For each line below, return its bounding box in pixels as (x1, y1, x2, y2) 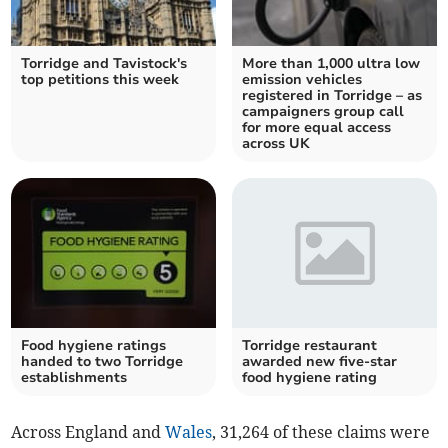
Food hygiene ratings (21, 336, 167, 356)
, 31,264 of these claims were (212, 422, 431, 443)
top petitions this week (21, 70, 180, 90)
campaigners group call (242, 102, 404, 122)
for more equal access (242, 118, 391, 138)
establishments (21, 368, 128, 388)
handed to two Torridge (21, 352, 184, 372)
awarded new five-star (242, 352, 397, 372)
